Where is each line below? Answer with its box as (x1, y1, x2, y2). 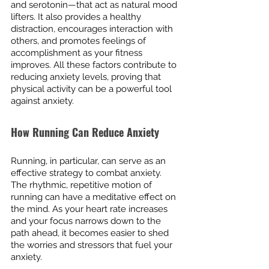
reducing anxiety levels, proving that (11, 71, 163, 82)
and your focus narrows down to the (11, 215, 163, 226)
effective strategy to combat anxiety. (11, 167, 164, 178)
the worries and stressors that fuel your (11, 239, 175, 250)
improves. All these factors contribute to (11, 59, 179, 70)
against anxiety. (11, 95, 74, 106)
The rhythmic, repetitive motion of (11, 179, 154, 190)
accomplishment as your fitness (11, 47, 145, 58)
